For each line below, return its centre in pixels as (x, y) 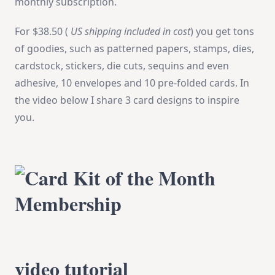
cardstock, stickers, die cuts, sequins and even (122, 66)
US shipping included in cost (130, 32)
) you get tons (222, 32)
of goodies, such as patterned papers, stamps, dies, (134, 49)
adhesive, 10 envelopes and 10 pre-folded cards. (127, 83)
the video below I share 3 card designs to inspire (127, 100)
